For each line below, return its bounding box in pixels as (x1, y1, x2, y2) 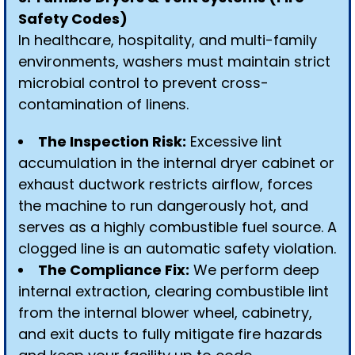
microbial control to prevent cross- (18, 73, 269, 93)
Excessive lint (186, 132, 282, 151)
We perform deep (189, 260, 319, 280)
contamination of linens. (18, 94, 189, 114)
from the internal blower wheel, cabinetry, (18, 303, 312, 323)
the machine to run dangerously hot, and (18, 196, 308, 216)
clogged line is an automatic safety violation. (18, 239, 336, 258)
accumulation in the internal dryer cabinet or (18, 153, 334, 173)
